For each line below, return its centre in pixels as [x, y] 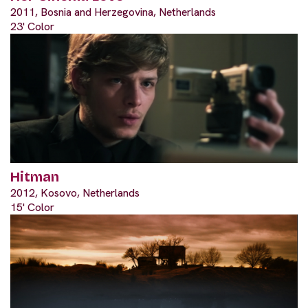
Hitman [35, 176]
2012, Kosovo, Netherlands [75, 192]
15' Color [32, 207]
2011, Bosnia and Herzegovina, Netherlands [113, 12]
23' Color [32, 26]
